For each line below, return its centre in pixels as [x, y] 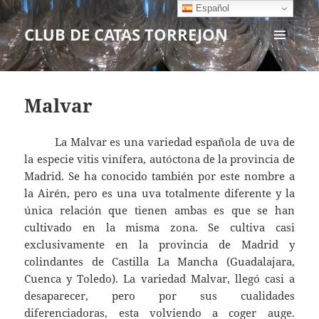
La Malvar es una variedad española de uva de [159, 142]
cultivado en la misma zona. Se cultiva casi [159, 228]
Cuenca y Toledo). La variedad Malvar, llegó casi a [159, 279]
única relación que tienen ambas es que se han [159, 210]
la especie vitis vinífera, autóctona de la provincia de [159, 159]
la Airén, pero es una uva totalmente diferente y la [159, 193]
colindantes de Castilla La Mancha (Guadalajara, [159, 262]
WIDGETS [285, 80]
